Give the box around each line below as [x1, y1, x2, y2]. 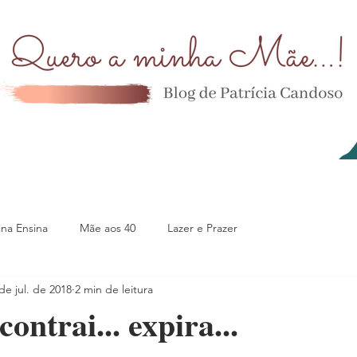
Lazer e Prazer [167, 220, 237, 235]
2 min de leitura [75, 281, 153, 296]
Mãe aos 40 [80, 220, 135, 235]
